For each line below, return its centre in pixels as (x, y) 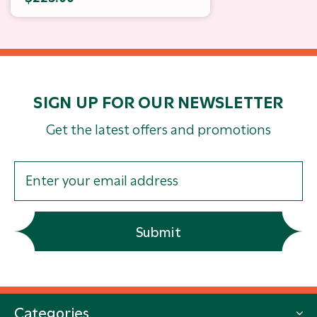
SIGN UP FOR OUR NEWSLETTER (158, 102)
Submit (158, 232)
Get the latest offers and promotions (158, 129)
